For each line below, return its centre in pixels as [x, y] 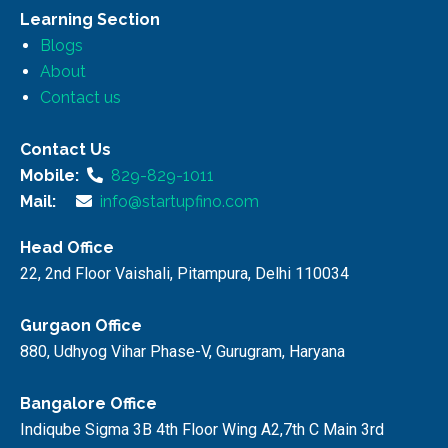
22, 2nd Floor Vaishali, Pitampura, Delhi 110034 [186, 273]
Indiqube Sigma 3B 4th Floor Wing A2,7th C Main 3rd [202, 429]
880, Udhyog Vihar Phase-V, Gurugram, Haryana [182, 351]
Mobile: [49, 175]
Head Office [67, 247]
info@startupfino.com [175, 201]
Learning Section [90, 19]
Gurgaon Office [81, 325]
